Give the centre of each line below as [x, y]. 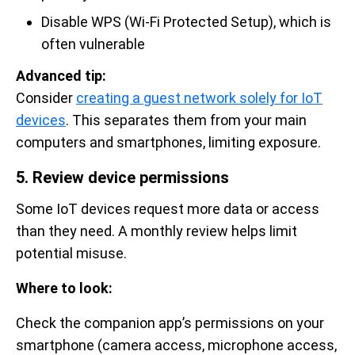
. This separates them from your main [186, 120]
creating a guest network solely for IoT [199, 97]
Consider [46, 97]
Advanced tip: [61, 75]
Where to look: [64, 288]
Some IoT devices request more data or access [168, 208]
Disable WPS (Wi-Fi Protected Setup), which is [186, 21]
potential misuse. [71, 253]
